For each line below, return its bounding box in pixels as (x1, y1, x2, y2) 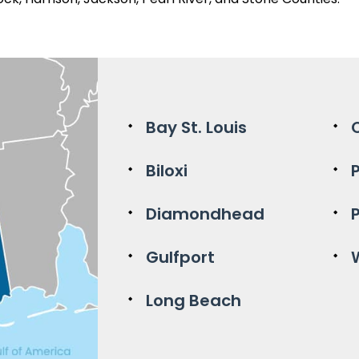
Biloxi (146, 159, 188, 183)
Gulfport (146, 246, 215, 269)
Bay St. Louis (146, 116, 247, 139)
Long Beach (146, 289, 241, 313)
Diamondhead (146, 203, 264, 226)
